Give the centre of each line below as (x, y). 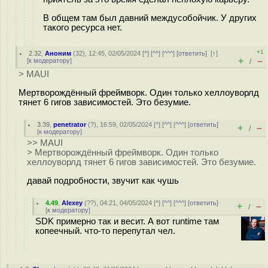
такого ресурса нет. (83, 27)
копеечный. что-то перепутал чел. (105, 231)
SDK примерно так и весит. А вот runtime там (127, 221)
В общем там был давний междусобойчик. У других (150, 18)
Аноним (58, 53)
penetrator (70, 124)
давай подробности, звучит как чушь (103, 180)
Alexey (72, 203)
